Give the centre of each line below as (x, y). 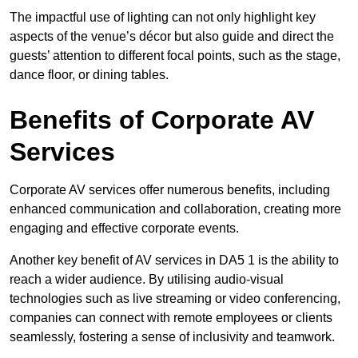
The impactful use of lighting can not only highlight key (163, 17)
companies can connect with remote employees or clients (171, 317)
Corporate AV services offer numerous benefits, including (170, 189)
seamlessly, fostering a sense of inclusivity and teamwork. (172, 336)
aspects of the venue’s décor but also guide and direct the (172, 36)
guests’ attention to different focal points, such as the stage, (175, 55)
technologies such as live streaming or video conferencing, (175, 298)
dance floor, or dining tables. (89, 74)
